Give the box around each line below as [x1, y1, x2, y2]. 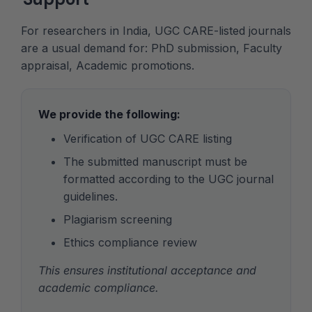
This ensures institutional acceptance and [38, 263, 256, 278]
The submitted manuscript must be [63, 155, 247, 169]
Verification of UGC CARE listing [63, 132, 232, 146]
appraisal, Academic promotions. [21, 58, 194, 73]
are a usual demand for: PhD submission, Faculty [21, 41, 282, 56]
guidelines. [63, 189, 118, 204]
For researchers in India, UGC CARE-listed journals [21, 24, 291, 38]
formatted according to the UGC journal [63, 172, 274, 187]
